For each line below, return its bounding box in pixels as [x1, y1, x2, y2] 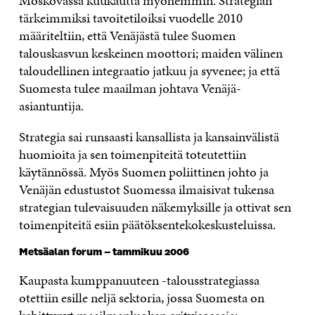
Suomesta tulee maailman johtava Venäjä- [18, 79, 241, 98]
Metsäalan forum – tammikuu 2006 [18, 247, 189, 259]
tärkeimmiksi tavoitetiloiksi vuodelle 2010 [18, 8, 243, 28]
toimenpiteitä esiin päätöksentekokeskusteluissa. [18, 215, 276, 235]
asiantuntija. [18, 96, 84, 116]
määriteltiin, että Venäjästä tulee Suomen [18, 26, 236, 46]
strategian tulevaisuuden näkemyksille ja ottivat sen [18, 198, 291, 217]
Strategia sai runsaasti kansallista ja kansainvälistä [18, 127, 279, 147]
